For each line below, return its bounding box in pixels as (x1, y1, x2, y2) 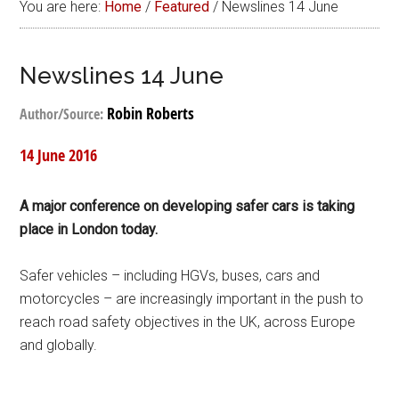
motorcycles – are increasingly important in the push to (20, 290, 364, 307)
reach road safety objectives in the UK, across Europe (20, 313, 356, 330)
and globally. (20, 337, 98, 354)
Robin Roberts (107, 102, 195, 125)
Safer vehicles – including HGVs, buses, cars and (20, 267, 321, 284)
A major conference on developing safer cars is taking (20, 198, 355, 215)
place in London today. (20, 221, 159, 238)
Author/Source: (20, 104, 108, 124)
